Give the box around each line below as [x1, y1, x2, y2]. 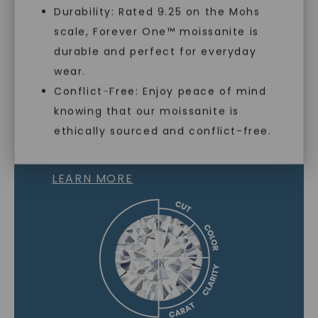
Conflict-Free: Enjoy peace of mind [54, 84, 267, 99]
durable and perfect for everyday [54, 44, 257, 59]
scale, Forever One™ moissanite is [54, 24, 259, 39]
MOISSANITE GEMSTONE [52, 129, 266, 153]
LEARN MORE [52, 170, 133, 187]
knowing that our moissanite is [54, 104, 240, 119]
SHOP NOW [127, 31, 191, 46]
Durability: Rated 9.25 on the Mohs [54, 4, 261, 19]
